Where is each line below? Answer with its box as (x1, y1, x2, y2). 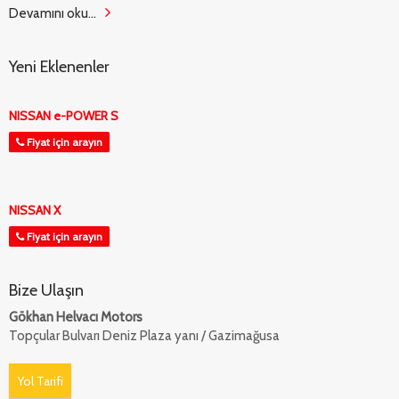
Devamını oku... (9, 5, 96, 21)
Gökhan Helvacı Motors (9, 309, 142, 325)
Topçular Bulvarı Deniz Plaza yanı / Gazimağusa (9, 328, 280, 344)
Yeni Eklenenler (9, 57, 110, 77)
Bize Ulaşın (9, 281, 84, 300)
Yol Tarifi (17, 373, 63, 389)
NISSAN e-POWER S (9, 108, 118, 124)
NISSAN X (9, 202, 61, 218)
